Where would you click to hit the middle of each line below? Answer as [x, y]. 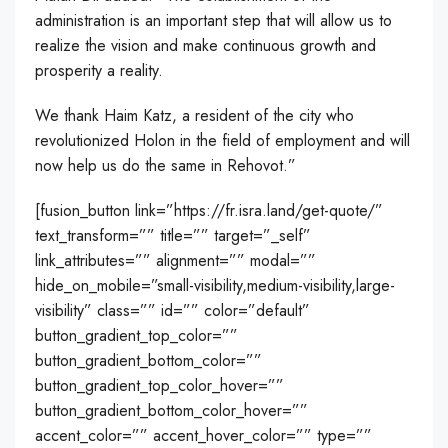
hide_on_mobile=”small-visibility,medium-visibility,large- [215, 286]
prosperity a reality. [99, 71]
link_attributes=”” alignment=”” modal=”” [175, 261]
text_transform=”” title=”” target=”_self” [173, 236]
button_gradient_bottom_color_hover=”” [171, 411]
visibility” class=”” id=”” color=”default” [172, 311]
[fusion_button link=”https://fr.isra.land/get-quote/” [209, 211]
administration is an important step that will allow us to [213, 21]
